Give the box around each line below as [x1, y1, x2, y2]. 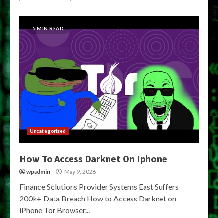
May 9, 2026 [63, 168, 96, 175]
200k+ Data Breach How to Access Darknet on [19, 194, 176, 203]
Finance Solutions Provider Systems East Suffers [19, 182, 179, 191]
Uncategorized [30, 128, 66, 134]
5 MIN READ [33, 25, 64, 31]
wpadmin [26, 168, 50, 175]
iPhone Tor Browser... [19, 205, 90, 215]
